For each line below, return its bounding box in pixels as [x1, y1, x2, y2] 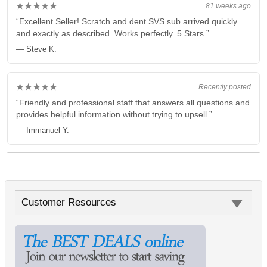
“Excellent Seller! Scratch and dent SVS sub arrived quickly [16, 17, 237, 26]
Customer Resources [21, 197, 116, 208]
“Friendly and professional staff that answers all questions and [16, 98, 250, 107]
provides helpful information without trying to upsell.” [16, 110, 212, 119]
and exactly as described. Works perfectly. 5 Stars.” [16, 29, 209, 38]
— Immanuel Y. [16, 126, 69, 135]
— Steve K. [16, 45, 57, 54]
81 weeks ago [206, 2, 251, 10]
